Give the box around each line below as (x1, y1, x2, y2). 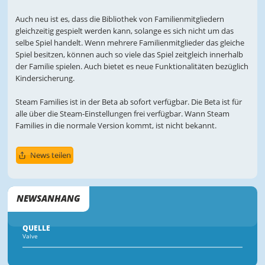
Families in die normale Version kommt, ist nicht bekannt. (15, 120, 216, 131)
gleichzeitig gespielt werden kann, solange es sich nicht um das (15, 25, 234, 37)
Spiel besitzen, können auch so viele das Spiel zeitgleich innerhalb (15, 49, 243, 60)
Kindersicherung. (15, 73, 76, 84)
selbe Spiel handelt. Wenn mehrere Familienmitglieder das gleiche (15, 37, 244, 49)
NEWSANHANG (17, 192, 80, 205)
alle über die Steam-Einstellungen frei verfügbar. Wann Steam (15, 108, 230, 119)
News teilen (30, 150, 71, 161)
